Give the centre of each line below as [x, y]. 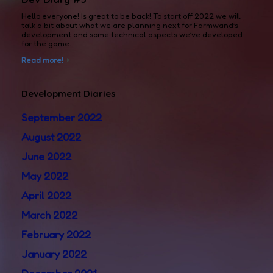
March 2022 [49, 215]
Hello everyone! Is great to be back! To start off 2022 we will [131, 16]
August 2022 [51, 137]
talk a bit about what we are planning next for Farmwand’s [130, 25]
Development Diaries [69, 94]
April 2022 [46, 196]
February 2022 [56, 235]
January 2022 [54, 254]
